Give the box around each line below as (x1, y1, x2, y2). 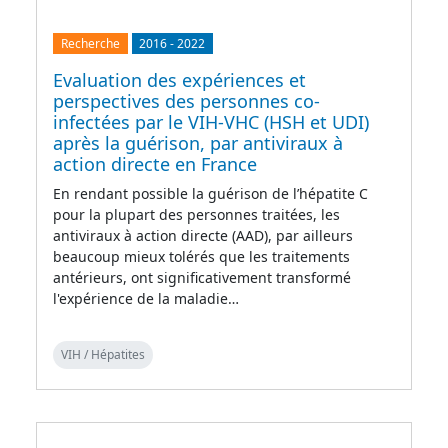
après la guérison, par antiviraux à (53, 130, 343, 155)
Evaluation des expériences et (53, 67, 306, 92)
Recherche (60, 34, 120, 52)
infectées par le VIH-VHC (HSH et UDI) (53, 109, 369, 134)
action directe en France (53, 151, 257, 176)
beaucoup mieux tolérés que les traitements (53, 246, 350, 266)
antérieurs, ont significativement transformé (53, 267, 351, 287)
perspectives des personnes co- (53, 88, 320, 113)
